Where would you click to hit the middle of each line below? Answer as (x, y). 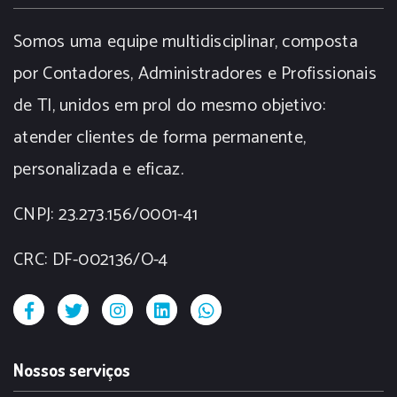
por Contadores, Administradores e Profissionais (195, 74)
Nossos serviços (72, 370)
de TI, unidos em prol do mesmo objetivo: (169, 106)
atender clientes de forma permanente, (160, 138)
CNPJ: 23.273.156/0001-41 (106, 215)
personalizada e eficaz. (98, 170)
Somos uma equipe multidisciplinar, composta (186, 42)
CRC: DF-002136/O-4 (91, 260)
